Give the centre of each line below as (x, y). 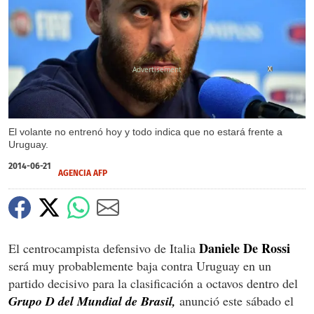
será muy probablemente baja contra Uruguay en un (140, 265)
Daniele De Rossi (245, 248)
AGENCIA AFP (83, 173)
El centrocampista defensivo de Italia (104, 248)
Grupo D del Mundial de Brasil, (92, 301)
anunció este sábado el (235, 300)
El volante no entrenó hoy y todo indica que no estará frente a (145, 131)
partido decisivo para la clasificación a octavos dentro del (153, 283)
